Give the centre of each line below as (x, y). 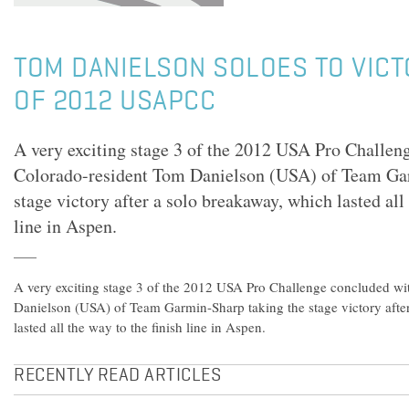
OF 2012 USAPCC (115, 102)
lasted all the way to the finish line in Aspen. (140, 327)
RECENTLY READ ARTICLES (117, 376)
